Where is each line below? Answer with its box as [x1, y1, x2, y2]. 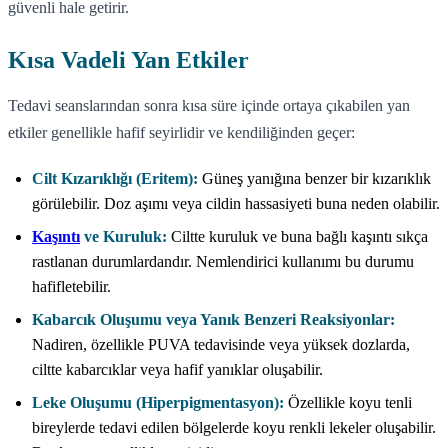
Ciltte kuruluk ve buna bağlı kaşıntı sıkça [167, 227, 428, 245]
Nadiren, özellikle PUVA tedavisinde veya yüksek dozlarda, [32, 335, 410, 353]
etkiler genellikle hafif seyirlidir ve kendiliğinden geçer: [8, 123, 355, 141]
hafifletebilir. [32, 277, 111, 295]
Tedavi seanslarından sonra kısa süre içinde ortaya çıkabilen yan [8, 96, 410, 114]
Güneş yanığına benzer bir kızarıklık [198, 169, 431, 187]
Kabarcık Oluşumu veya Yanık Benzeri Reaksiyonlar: [32, 310, 395, 328]
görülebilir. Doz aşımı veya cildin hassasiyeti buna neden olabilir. [32, 194, 440, 212]
